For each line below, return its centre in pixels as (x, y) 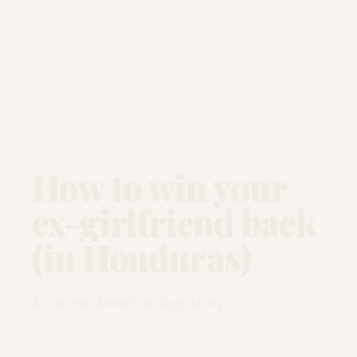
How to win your (159, 187)
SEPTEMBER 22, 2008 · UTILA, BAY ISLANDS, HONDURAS (167, 144)
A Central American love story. (128, 303)
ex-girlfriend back (175, 222)
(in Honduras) (142, 257)
